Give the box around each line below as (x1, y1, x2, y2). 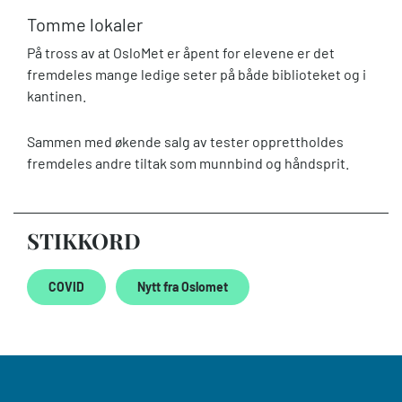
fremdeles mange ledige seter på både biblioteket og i (27, 66, 366, 83)
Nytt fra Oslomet (137, 278, 228, 294)
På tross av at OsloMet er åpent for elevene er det (27, 44, 335, 62)
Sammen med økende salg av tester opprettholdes (27, 132, 344, 150)
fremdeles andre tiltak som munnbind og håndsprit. (27, 153, 352, 171)
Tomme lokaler (27, 13, 143, 36)
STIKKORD (27, 225, 141, 255)
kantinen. (27, 87, 89, 105)
